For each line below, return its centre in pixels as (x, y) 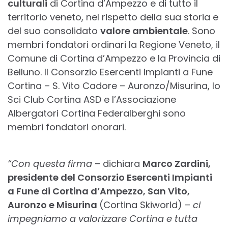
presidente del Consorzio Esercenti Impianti (110, 178)
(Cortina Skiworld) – (146, 205)
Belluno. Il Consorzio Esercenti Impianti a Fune (110, 72)
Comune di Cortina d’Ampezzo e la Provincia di (114, 59)
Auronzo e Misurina (53, 205)
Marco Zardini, (177, 164)
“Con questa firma (50, 164)
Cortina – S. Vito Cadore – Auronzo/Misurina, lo (114, 86)
